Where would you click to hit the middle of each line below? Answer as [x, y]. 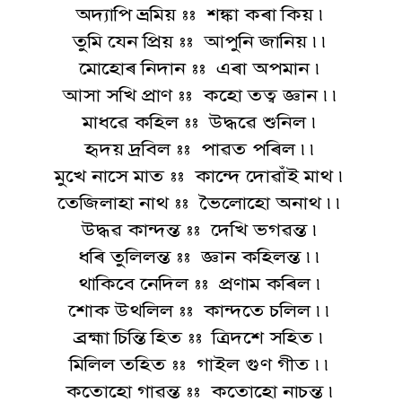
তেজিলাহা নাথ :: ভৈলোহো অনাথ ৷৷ [201, 203]
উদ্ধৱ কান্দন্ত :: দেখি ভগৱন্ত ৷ [201, 230]
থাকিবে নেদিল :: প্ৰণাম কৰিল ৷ [201, 284]
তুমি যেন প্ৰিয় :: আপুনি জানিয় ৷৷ [201, 41]
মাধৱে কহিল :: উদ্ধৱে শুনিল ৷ [201, 122]
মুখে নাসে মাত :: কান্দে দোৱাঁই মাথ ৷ [201, 176]
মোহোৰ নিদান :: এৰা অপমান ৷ [201, 68]
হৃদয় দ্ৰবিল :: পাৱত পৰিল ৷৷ [201, 149]
